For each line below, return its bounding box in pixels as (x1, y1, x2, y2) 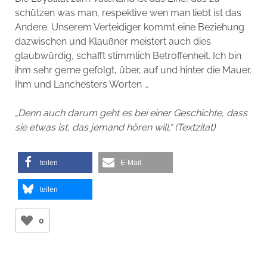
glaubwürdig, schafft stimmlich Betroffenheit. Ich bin (14, 50, 241, 61)
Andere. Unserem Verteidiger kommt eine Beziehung (14, 21, 244, 33)
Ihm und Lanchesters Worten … (14, 79, 148, 90)
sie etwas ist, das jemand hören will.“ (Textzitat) (14, 122, 215, 133)
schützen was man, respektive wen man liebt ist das (14, 7, 241, 18)
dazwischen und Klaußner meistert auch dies (14, 36, 211, 47)
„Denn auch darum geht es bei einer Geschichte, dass (14, 107, 247, 119)
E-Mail (120, 159, 141, 167)
